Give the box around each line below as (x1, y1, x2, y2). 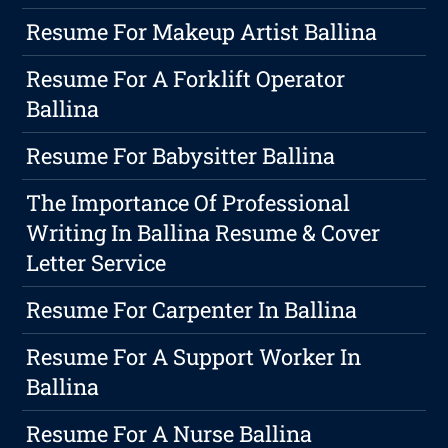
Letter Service (26, 248, 167, 278)
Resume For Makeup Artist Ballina (26, 17, 378, 47)
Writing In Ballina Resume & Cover (26, 218, 381, 248)
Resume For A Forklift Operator (26, 64, 346, 94)
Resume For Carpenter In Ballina (26, 295, 358, 325)
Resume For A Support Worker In (26, 342, 362, 372)
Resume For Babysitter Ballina (26, 141, 336, 171)
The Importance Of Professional (26, 188, 351, 218)
